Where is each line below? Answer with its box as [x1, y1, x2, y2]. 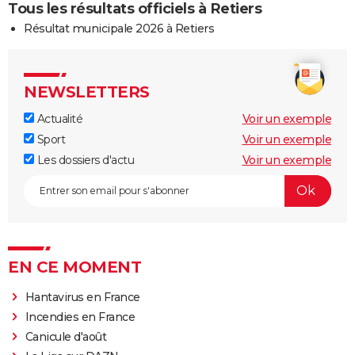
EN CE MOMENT [8, 257, 141, 277]
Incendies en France [25, 309, 136, 324]
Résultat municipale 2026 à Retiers [24, 21, 214, 36]
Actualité [34, 111, 82, 126]
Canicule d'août [25, 329, 107, 344]
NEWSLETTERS [24, 82, 150, 101]
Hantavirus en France [25, 289, 140, 304]
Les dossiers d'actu [34, 152, 134, 167]
